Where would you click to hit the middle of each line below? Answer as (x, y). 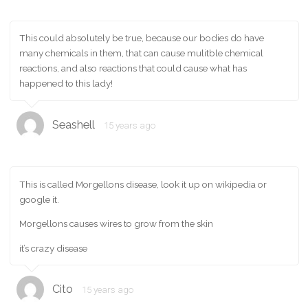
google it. (39, 199)
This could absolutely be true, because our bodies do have (142, 38)
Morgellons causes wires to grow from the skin (116, 224)
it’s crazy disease (53, 248)
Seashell (74, 124)
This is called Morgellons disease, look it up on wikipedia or (143, 184)
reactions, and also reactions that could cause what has (133, 68)
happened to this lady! (66, 84)
